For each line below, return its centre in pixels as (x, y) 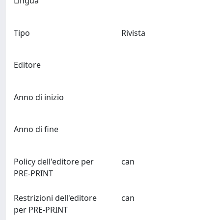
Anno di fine (36, 129)
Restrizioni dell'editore (55, 198)
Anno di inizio (39, 97)
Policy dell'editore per (54, 161)
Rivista (133, 33)
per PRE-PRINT (41, 209)
